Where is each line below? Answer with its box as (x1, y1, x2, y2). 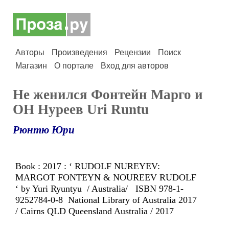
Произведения (52, 48, 107, 57)
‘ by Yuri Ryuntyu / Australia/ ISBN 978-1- (15, 184, 184, 194)
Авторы (15, 48, 44, 57)
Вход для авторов (101, 61, 169, 70)
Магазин (15, 61, 47, 70)
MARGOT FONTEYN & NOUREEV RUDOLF (15, 172, 196, 182)
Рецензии (114, 48, 151, 57)
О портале (54, 61, 94, 70)
